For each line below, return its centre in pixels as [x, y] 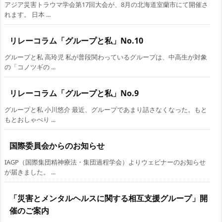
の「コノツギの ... [30, 67]
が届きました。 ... [30, 172]
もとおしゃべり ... [30, 120]
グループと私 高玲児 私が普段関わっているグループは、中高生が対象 [106, 57]
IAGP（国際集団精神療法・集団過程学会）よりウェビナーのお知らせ [105, 162]
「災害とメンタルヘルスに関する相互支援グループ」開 [109, 198]
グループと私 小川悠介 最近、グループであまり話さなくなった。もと [106, 110]
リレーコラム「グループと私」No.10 [76, 41]
